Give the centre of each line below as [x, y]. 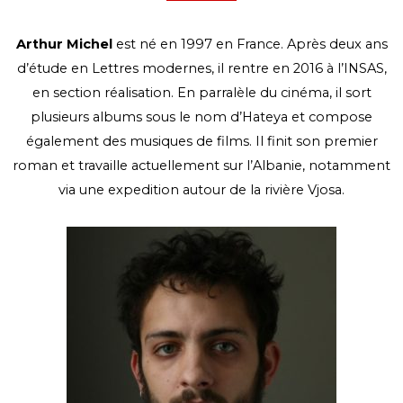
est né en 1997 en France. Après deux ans [250, 45]
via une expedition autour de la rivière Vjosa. [201, 190]
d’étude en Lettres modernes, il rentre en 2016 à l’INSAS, [201, 69]
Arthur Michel [64, 45]
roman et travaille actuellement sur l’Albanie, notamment [201, 166]
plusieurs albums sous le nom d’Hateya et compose [201, 117]
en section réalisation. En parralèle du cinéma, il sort [201, 93]
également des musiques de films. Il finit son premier [201, 142]
